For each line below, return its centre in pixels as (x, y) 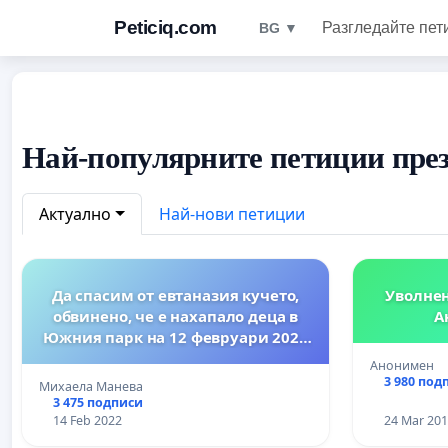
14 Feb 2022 (87, 420)
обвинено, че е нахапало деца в (175, 315)
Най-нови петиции (231, 213)
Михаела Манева (91, 386)
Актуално (75, 213)
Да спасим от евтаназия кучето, (175, 294)
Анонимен (402, 365)
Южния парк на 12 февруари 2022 (175, 336)
